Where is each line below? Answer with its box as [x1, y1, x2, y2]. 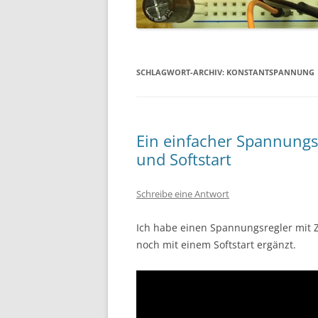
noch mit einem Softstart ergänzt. [136, 238, 296, 251]
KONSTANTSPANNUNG [226, 67, 314, 77]
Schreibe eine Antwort [136, 187, 229, 200]
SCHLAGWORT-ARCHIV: [136, 67, 226, 77]
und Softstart [136, 148, 231, 170]
